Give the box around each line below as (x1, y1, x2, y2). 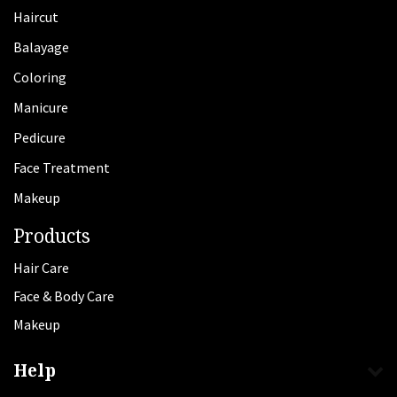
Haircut (13, 8, 58, 26)
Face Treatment (13, 159, 110, 176)
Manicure (13, 98, 68, 116)
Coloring (13, 68, 66, 86)
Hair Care (13, 259, 69, 276)
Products (13, 223, 90, 248)
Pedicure (13, 128, 66, 146)
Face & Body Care (13, 287, 114, 305)
